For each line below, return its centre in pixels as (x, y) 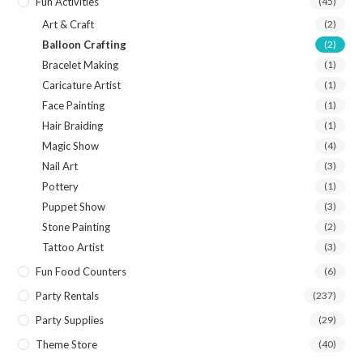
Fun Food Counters (81, 272)
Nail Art (60, 167)
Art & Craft (68, 25)
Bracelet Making (81, 65)
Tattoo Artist (73, 248)
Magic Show (71, 146)
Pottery (61, 187)
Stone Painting (77, 227)
